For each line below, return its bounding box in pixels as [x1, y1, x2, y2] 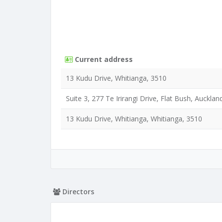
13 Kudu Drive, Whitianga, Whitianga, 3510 [66, 114, 202, 123]
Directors [60, 187, 94, 196]
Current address [73, 55, 133, 64]
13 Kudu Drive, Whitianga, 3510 [66, 73, 166, 83]
